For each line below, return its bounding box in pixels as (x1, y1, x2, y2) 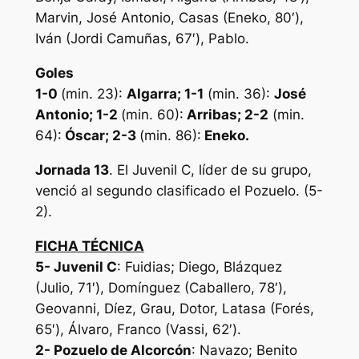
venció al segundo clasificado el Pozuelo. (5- (34, 183, 323, 200)
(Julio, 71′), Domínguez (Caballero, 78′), (34, 279, 287, 296)
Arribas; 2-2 (183, 107, 268, 123)
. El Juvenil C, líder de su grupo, (108, 162, 312, 179)
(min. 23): (60, 86, 127, 103)
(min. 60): (120, 107, 184, 123)
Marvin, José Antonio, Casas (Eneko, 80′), (34, 10, 304, 26)
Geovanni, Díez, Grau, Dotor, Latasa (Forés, (34, 300, 314, 317)
